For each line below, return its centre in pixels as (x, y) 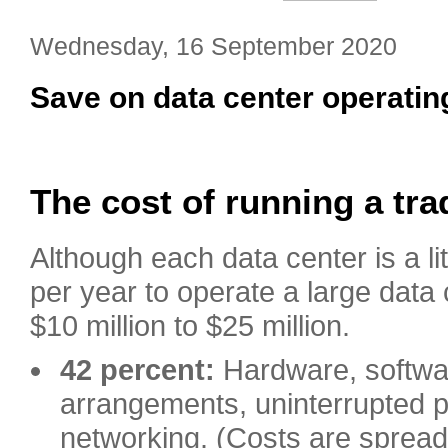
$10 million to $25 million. (190, 326)
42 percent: (137, 370)
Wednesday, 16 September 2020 (213, 46)
